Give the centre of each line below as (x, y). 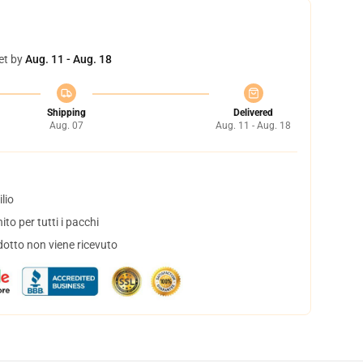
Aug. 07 (66, 126)
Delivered (253, 113)
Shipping (66, 113)
